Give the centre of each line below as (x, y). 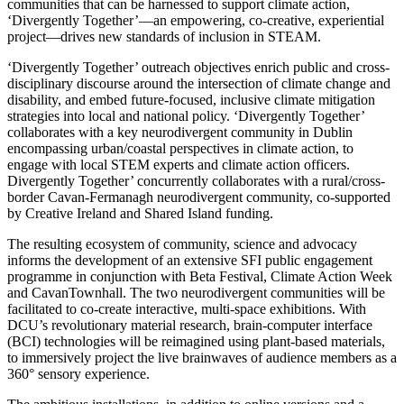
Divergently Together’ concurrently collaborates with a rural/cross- (196, 180)
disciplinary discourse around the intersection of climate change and (199, 83)
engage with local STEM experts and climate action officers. (179, 164)
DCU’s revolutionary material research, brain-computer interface (190, 325)
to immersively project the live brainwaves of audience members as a (202, 357)
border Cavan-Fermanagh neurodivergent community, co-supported (199, 197)
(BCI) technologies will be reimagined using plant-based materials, (196, 341)
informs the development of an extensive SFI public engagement (190, 260)
